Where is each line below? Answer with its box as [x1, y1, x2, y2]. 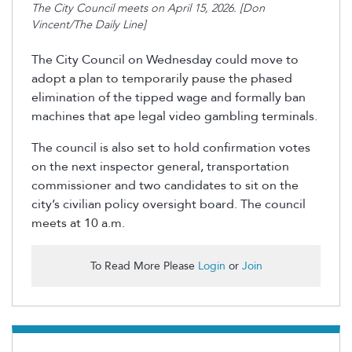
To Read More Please [90, 258, 198, 274]
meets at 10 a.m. [31, 214, 125, 233]
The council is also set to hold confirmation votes [31, 139, 310, 157]
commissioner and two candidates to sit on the [31, 177, 299, 195]
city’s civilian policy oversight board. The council [31, 196, 306, 214]
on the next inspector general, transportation [31, 158, 289, 176]
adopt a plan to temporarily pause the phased [31, 70, 292, 88]
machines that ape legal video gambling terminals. [31, 108, 317, 126]
